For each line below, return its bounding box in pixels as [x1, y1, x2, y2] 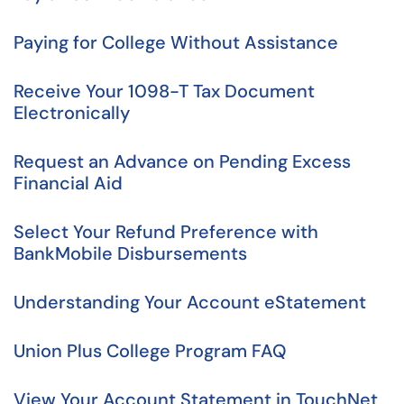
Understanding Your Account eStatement [14, 290, 366, 314]
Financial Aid [14, 171, 123, 195]
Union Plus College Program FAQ [14, 339, 287, 363]
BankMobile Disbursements [14, 242, 247, 265]
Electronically [14, 101, 130, 124]
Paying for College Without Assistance [14, 31, 338, 54]
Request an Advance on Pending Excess [14, 150, 351, 173]
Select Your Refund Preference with [14, 220, 318, 243]
